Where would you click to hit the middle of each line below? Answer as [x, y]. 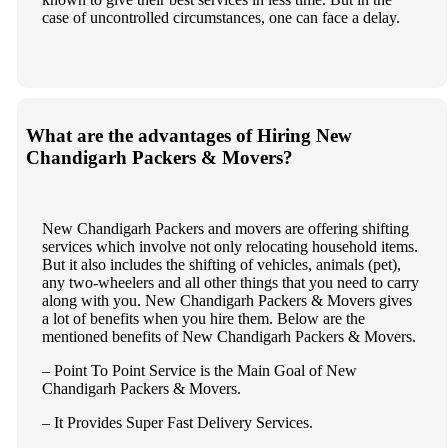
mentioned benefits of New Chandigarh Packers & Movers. [228, 336]
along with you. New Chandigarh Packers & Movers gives [226, 300]
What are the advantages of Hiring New [188, 136]
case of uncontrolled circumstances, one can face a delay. [220, 17]
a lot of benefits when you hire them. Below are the [203, 318]
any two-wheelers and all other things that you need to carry [230, 282]
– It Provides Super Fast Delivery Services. [177, 422]
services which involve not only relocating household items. [229, 246]
